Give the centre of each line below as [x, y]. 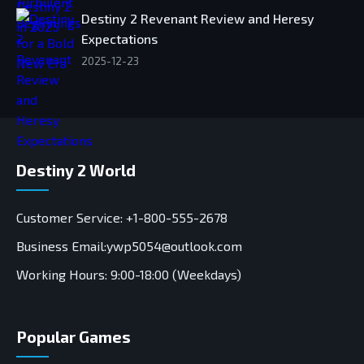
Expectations [119, 39]
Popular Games [74, 337]
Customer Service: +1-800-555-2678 [122, 218]
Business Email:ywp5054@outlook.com [129, 246]
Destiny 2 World [76, 171]
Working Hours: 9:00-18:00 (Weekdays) [129, 275]
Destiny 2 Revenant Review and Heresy [198, 19]
